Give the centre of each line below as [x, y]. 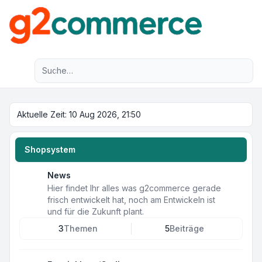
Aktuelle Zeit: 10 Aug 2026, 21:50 [79, 114]
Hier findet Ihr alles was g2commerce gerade [134, 188]
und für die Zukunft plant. [96, 211]
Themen [80, 228]
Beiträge [187, 228]
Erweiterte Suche [98, 65]
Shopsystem [50, 149]
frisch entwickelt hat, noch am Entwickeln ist [131, 200]
